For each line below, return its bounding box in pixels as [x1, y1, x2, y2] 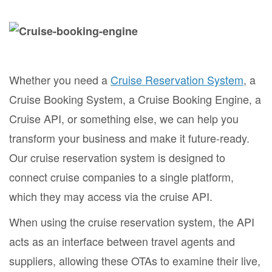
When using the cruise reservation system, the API [9, 213, 254, 229]
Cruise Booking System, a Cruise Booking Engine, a [9, 90, 261, 107]
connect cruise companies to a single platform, [9, 168, 234, 185]
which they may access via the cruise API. [9, 188, 212, 204]
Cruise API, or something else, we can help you [9, 110, 239, 126]
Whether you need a [9, 71, 110, 87]
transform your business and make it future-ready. [9, 129, 250, 146]
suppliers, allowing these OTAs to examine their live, [9, 252, 260, 268]
